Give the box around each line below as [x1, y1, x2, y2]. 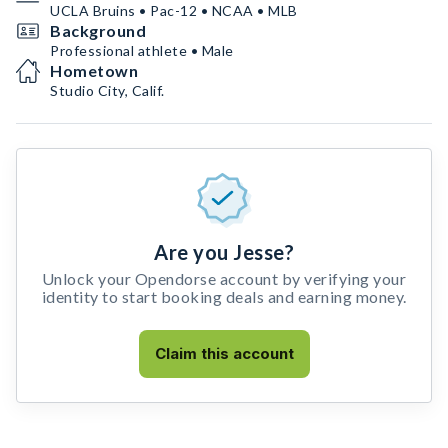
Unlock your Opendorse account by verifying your [41, 269, 407, 288]
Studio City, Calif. [50, 82, 165, 99]
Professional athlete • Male [50, 42, 234, 59]
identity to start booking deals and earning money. [41, 287, 407, 306]
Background [50, 21, 146, 40]
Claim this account [154, 344, 294, 363]
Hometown [50, 61, 138, 80]
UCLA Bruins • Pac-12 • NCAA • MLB [50, 2, 298, 19]
